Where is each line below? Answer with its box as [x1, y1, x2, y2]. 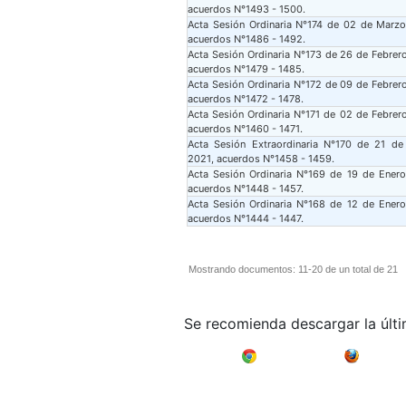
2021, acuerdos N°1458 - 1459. [188, 152, 334, 165]
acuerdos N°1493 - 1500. [188, 3, 305, 15]
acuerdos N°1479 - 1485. [188, 63, 304, 75]
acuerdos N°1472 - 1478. [188, 92, 304, 105]
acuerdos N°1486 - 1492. [188, 33, 305, 45]
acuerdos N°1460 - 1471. [188, 122, 303, 135]
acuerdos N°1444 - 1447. [188, 212, 304, 225]
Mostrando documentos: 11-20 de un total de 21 [188, 264, 399, 275]
